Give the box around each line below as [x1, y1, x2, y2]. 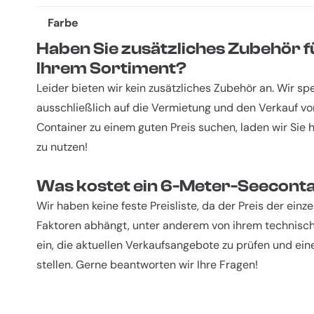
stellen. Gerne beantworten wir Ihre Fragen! [36, 257, 258, 273]
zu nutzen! [36, 139, 88, 155]
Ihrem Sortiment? [36, 59, 186, 78]
